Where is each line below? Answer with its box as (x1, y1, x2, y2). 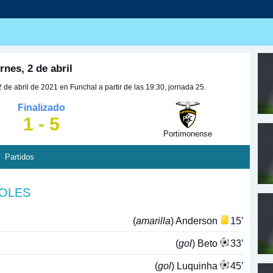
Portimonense (163, 129, 212, 139)
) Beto (192, 237, 220, 249)
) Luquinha (171, 260, 220, 271)
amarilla (136, 214, 171, 226)
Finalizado (17, 102, 65, 113)
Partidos (5, 152, 34, 162)
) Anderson (171, 214, 220, 226)
